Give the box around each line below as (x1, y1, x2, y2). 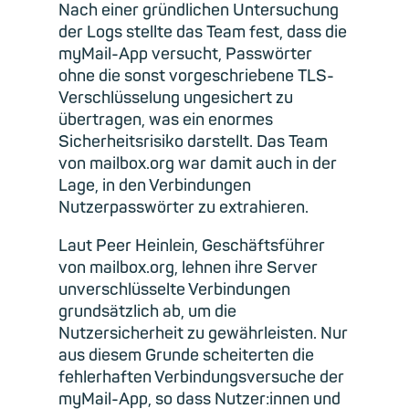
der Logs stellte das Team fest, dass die (58, 21, 347, 43)
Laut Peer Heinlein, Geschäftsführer (58, 235, 325, 257)
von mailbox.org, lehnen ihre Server (58, 257, 318, 278)
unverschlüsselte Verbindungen (58, 278, 290, 300)
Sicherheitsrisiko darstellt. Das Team (58, 131, 328, 152)
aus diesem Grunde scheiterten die (58, 344, 314, 366)
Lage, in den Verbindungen (58, 174, 251, 196)
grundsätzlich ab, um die (58, 300, 236, 322)
